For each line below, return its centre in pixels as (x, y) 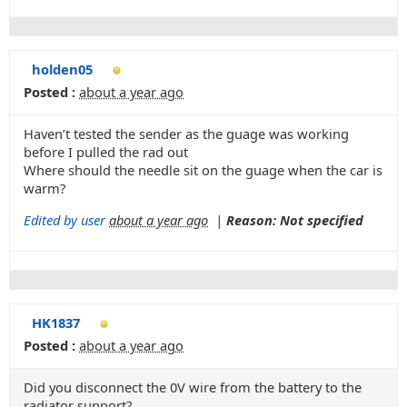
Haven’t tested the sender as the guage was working (186, 134)
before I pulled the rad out (106, 152)
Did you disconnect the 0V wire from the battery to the (193, 387)
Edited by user (65, 219)
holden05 (62, 69)
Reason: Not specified (295, 219)
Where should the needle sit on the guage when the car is (203, 170)
